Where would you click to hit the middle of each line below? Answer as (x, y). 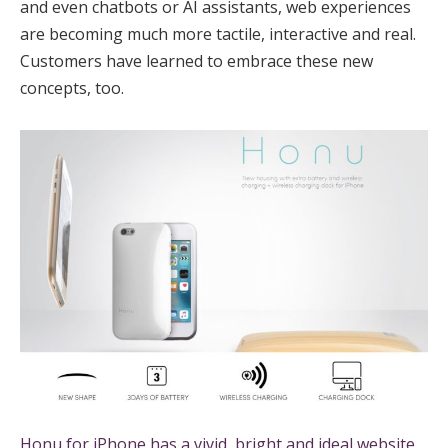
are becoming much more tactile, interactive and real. (218, 33)
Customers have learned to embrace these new (196, 60)
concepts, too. (72, 87)
